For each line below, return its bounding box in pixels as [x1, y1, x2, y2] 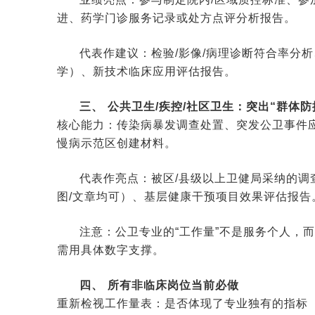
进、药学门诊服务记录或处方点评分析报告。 [56, 12, 296, 24]
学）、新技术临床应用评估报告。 [56, 65, 236, 77]
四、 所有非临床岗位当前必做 [79, 279, 239, 291]
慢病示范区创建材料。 [56, 137, 176, 149]
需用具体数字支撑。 [56, 244, 165, 256]
